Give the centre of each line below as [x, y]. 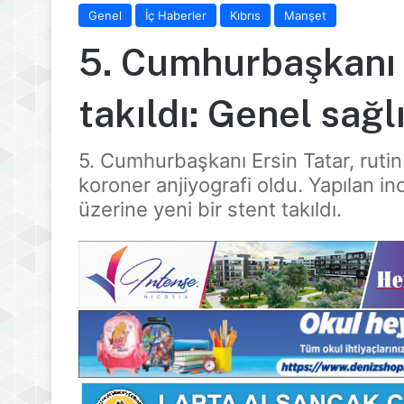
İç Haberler [176, 15]
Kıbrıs [245, 15]
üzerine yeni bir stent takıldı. [210, 209]
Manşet [305, 15]
